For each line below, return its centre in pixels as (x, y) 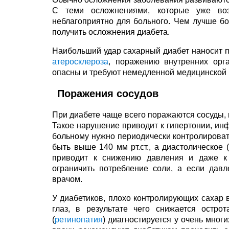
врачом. (67, 179)
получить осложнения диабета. (111, 32)
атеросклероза (80, 62)
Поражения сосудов (108, 94)
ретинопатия (79, 220)
